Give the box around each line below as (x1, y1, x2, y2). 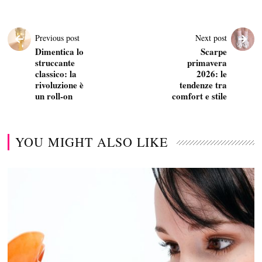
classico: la (35, 67, 77, 80)
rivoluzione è (35, 78, 84, 91)
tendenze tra (179, 78, 227, 91)
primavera (187, 56, 227, 69)
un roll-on (35, 89, 73, 102)
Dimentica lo (35, 44, 84, 58)
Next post (195, 32, 227, 43)
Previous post (35, 32, 80, 43)
